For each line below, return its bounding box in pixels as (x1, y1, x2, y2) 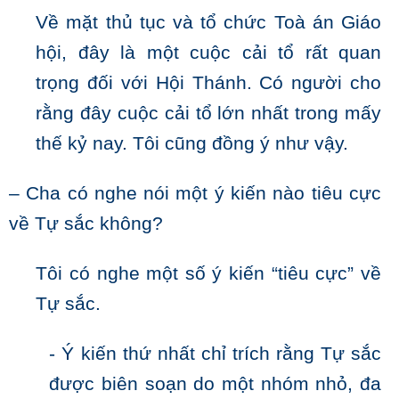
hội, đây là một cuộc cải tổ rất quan (36, 42, 381, 64)
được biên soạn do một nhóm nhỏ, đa (49, 373, 381, 395)
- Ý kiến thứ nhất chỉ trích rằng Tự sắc (49, 343, 381, 365)
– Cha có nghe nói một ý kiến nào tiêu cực (9, 183, 381, 205)
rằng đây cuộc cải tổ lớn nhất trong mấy (36, 102, 381, 125)
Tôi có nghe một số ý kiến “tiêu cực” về (36, 263, 381, 285)
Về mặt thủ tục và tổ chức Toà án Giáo (36, 12, 381, 34)
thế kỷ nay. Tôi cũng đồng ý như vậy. (36, 133, 349, 155)
